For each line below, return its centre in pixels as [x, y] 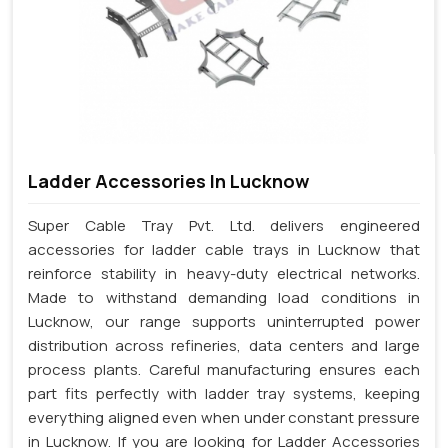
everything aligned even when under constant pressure [224, 417]
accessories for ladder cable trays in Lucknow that [224, 249]
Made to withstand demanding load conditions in [224, 297]
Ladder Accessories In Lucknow [168, 180]
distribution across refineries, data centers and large [224, 345]
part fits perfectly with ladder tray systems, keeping [224, 393]
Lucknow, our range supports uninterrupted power [224, 321]
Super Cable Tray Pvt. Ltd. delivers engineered [224, 225]
